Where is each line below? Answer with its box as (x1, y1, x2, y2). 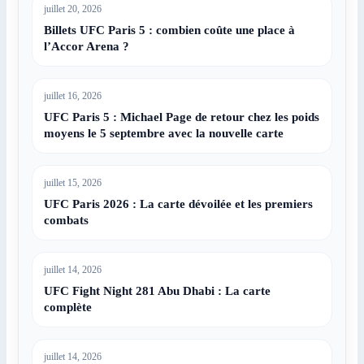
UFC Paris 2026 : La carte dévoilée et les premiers (44, 197, 314, 210)
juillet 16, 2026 (44, 89, 102, 102)
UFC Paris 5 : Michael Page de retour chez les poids (44, 110, 320, 123)
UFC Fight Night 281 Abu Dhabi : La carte (44, 284, 271, 297)
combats (44, 213, 89, 227)
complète (44, 300, 93, 314)
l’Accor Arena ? (44, 39, 130, 53)
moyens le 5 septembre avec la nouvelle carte (44, 126, 284, 140)
